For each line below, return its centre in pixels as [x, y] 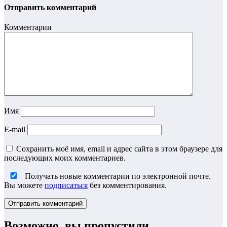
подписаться [66, 185]
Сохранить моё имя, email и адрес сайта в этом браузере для [119, 149]
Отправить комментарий [50, 7]
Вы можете [24, 185]
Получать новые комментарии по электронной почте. [117, 176]
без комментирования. [127, 185]
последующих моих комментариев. [65, 158]
